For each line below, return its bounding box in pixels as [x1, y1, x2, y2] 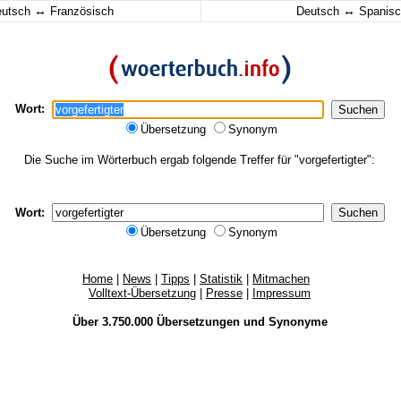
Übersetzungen [156, 315, 240, 328]
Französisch [47, 4, 114, 18]
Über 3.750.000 [72, 315, 157, 328]
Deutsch [295, 4, 343, 18]
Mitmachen [252, 272, 310, 286]
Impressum [252, 286, 311, 300]
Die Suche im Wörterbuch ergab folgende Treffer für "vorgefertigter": [24, 153, 375, 166]
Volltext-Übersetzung [89, 286, 196, 300]
